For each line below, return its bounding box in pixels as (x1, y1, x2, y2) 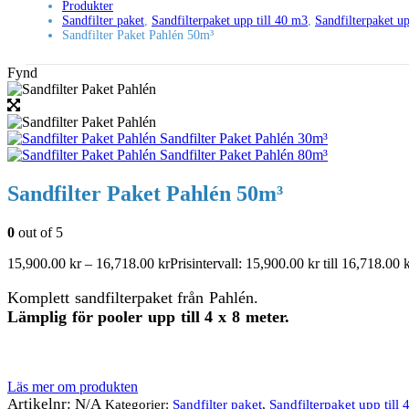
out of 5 (15, 225, 63, 241)
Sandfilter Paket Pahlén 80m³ (160, 147, 328, 163)
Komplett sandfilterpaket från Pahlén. (7, 288, 259, 308)
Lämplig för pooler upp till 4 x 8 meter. (7, 308, 289, 327)
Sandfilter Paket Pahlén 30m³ (160, 131, 328, 147)
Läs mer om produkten (7, 379, 138, 395)
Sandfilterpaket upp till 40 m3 (152, 14, 308, 28)
